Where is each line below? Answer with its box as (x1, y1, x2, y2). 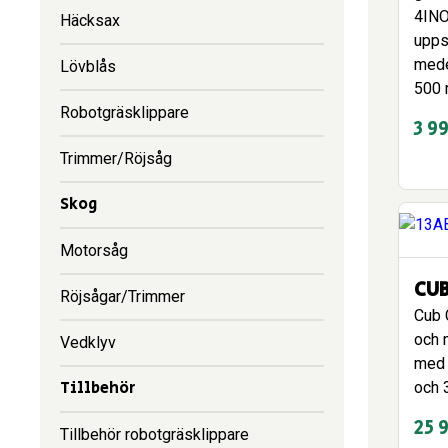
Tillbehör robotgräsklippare (60, 425, 249, 444)
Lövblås (60, 57, 116, 76)
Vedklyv (60, 333, 116, 352)
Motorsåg (60, 241, 128, 260)
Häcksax (60, 11, 120, 30)
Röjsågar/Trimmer (60, 287, 185, 306)
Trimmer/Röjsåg (60, 149, 172, 168)
